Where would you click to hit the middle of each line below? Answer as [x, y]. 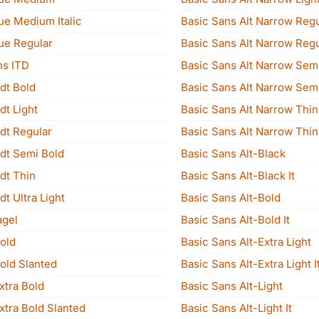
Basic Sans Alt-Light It [236, 308]
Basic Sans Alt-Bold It [235, 220]
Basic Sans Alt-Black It [238, 176]
